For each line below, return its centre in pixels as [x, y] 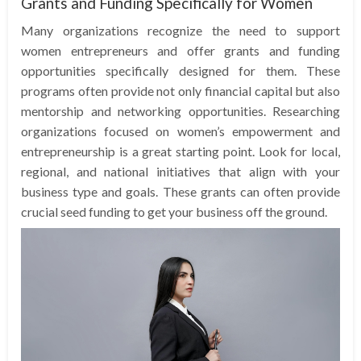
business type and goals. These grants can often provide [180, 191]
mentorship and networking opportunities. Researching [180, 110]
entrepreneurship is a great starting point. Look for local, [180, 151]
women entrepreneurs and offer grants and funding [180, 50]
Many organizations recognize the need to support [180, 30]
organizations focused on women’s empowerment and [180, 131]
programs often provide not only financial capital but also [180, 90]
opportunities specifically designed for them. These [180, 70]
